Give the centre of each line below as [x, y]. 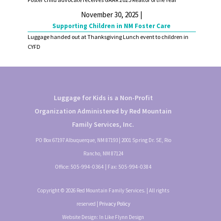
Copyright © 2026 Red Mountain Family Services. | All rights [103, 190]
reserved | [88, 203]
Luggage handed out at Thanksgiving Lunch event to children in [108, 37]
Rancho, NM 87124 [103, 153]
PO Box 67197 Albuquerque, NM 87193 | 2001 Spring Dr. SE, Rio [103, 140]
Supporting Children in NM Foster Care [112, 26]
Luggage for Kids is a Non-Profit [103, 97]
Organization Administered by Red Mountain [103, 111]
